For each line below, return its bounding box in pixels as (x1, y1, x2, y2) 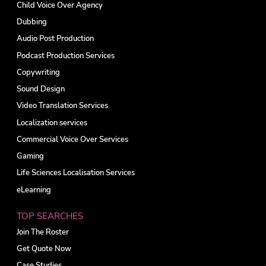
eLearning (16, 184, 51, 195)
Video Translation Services (16, 100, 108, 112)
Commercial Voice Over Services (16, 134, 128, 145)
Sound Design (16, 84, 65, 94)
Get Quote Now (16, 243, 71, 254)
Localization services (16, 117, 87, 128)
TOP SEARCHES (16, 210, 83, 222)
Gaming (16, 151, 44, 161)
